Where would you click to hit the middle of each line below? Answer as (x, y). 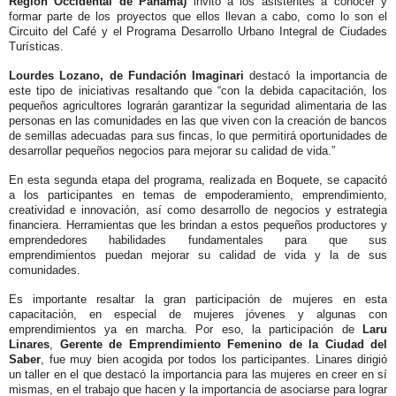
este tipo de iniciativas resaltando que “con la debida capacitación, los (198, 91)
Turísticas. (36, 47)
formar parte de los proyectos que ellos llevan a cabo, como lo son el (198, 17)
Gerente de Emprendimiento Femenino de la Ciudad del (223, 345)
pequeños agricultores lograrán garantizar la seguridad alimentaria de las (198, 106)
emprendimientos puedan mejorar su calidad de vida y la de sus (198, 255)
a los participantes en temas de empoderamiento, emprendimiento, (198, 195)
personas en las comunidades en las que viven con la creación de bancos (198, 121)
